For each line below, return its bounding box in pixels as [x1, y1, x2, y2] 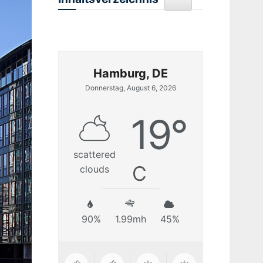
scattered [73, 148, 116, 160]
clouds [79, 163, 109, 175]
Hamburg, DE [93, 66, 168, 80]
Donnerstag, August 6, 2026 [85, 83, 176, 92]
